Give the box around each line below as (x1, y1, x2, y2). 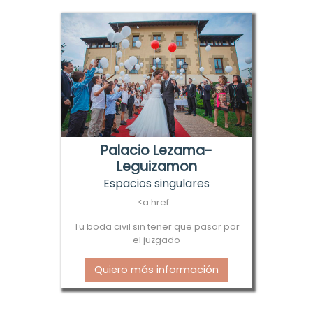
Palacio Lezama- (101, 141, 212, 161)
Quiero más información (94, 263, 219, 277)
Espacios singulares (103, 175, 210, 192)
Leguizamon (116, 157, 197, 177)
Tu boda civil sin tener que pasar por (73, 221, 240, 233)
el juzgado (133, 234, 180, 247)
